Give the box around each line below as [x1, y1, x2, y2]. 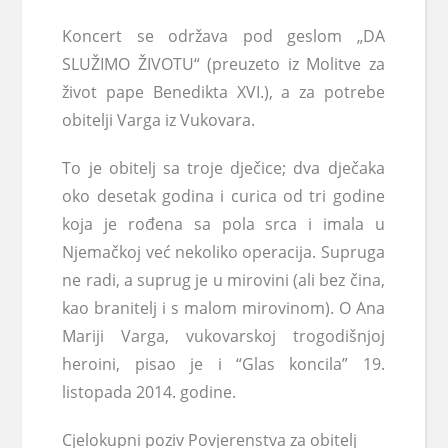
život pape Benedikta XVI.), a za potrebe [62, 81, 385, 103]
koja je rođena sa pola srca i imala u [62, 213, 385, 235]
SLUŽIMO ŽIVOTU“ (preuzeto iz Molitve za [62, 53, 385, 75]
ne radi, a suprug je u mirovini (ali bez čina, [62, 269, 385, 291]
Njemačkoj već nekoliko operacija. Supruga [62, 241, 385, 263]
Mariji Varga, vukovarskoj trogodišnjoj [62, 325, 385, 347]
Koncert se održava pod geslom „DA [62, 25, 385, 47]
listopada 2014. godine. [62, 381, 237, 403]
